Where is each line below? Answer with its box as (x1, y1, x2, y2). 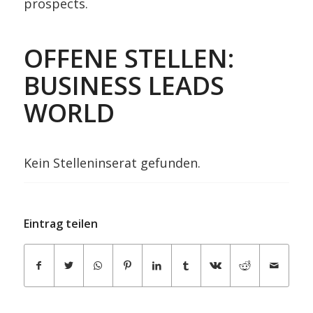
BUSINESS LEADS (23, 68, 224, 103)
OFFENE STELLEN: (23, 41, 234, 75)
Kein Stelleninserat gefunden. (23, 154, 201, 171)
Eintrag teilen (23, 216, 98, 231)
